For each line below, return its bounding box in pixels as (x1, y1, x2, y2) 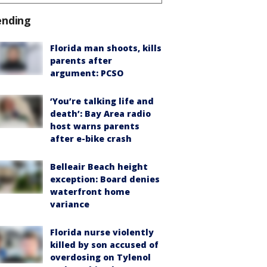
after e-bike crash (50, 132, 132, 144)
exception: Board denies (50, 173, 160, 185)
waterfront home (50, 185, 130, 197)
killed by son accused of (50, 238, 159, 250)
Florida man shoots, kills (50, 42, 162, 54)
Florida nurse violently (50, 226, 154, 238)
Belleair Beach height (50, 160, 148, 172)
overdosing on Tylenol (50, 251, 151, 263)
